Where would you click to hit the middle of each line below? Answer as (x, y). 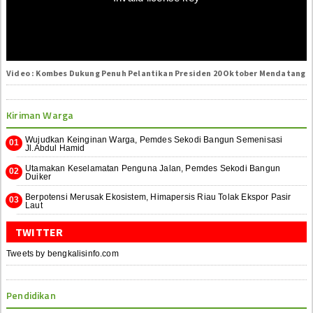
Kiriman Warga (40, 115)
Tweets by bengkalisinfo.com (63, 253)
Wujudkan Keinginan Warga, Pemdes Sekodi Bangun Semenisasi (154, 139)
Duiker (38, 176)
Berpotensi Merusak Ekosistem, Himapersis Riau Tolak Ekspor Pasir (158, 197)
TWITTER (39, 232)
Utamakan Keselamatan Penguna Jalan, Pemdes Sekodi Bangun (153, 168)
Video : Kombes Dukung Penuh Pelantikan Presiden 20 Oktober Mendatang (156, 73)
